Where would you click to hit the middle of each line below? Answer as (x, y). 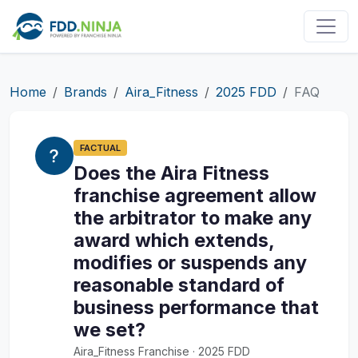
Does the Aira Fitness (171, 173)
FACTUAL (100, 148)
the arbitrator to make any (193, 218)
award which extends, (174, 241)
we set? (109, 330)
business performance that (196, 308)
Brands (86, 92)
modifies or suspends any (190, 263)
